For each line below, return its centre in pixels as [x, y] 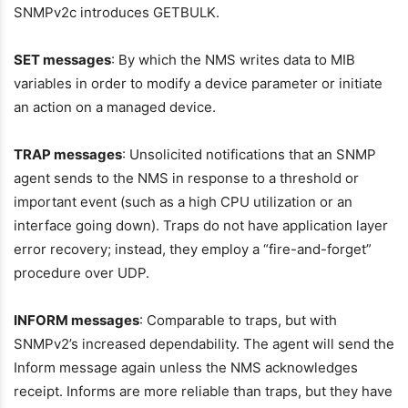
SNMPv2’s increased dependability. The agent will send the [204, 344]
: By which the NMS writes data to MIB [233, 60]
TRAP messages [68, 154]
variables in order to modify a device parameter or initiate [198, 83]
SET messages [62, 60]
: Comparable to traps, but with [238, 320]
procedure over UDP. [82, 273]
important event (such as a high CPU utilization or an [183, 202]
